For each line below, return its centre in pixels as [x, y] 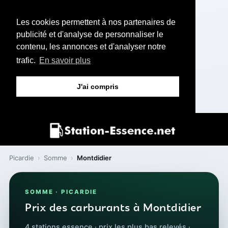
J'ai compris [98, 87]
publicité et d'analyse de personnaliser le [90, 34]
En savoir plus [65, 61]
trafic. [27, 61]
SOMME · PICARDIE [61, 192]
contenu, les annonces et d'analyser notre [91, 47]
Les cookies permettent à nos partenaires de [96, 22]
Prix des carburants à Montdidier [113, 208]
